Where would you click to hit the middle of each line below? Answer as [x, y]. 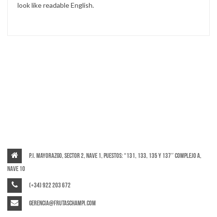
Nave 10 [16, 169]
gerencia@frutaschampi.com [62, 203]
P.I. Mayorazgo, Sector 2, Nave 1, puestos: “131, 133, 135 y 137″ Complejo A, [115, 155]
